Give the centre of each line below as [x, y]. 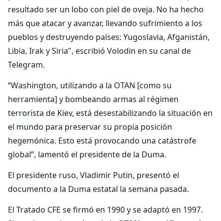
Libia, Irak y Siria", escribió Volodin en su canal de [99, 51]
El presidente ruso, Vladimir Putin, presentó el [93, 175]
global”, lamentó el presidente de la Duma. [87, 154]
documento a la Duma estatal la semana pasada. [98, 189]
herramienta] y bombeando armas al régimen [93, 99]
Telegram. [26, 65]
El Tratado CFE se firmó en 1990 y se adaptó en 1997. [105, 210]
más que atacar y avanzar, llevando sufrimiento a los [105, 23]
